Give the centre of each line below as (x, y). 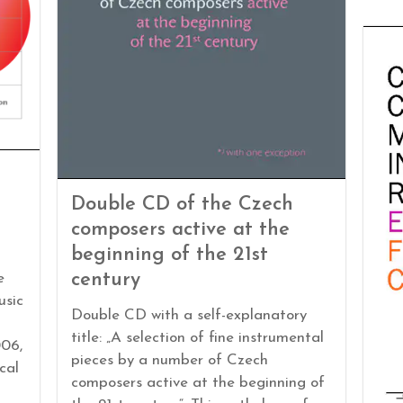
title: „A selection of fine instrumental (197, 338)
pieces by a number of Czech (169, 361)
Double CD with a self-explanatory (188, 316)
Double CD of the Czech (182, 205)
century (105, 281)
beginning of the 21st (169, 255)
